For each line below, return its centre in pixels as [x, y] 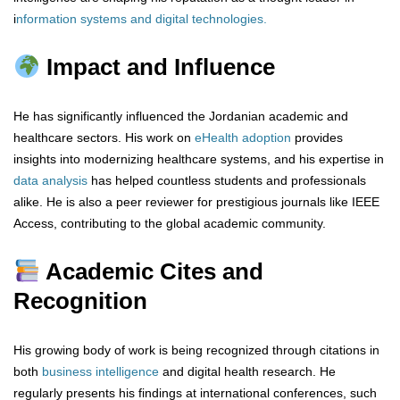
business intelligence [99, 372]
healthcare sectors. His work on [104, 138]
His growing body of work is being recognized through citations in [196, 350]
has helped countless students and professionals [229, 181]
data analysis [52, 181]
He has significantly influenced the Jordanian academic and [181, 117]
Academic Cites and [151, 272]
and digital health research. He [247, 372]
